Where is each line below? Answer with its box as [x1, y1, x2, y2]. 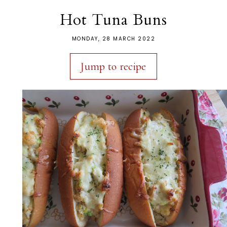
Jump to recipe [81, 59, 146, 73]
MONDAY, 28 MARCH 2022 [71, 34, 156, 43]
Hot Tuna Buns [60, 9, 167, 30]
